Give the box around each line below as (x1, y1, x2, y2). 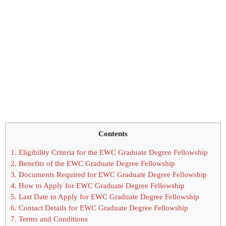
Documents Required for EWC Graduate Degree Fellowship (17, 170, 207, 179)
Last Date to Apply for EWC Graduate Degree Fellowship (17, 192, 199, 201)
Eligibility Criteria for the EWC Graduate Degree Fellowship (17, 148, 208, 157)
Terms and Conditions (17, 214, 88, 223)
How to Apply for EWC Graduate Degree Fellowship (17, 181, 185, 190)
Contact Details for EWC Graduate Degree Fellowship (17, 203, 188, 212)
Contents (98, 129, 128, 138)
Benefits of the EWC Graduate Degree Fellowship (17, 159, 175, 168)
